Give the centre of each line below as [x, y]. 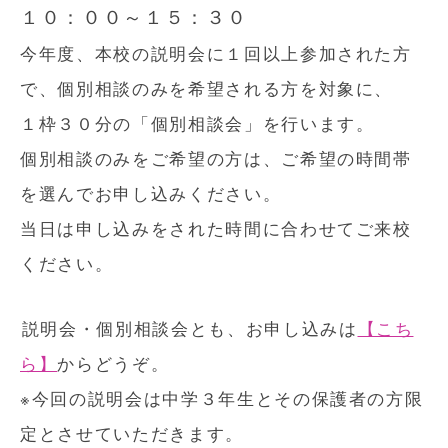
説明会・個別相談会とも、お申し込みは [189, 328]
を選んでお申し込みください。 [151, 193]
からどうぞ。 [113, 363]
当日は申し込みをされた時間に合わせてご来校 [216, 228]
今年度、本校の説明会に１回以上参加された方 [216, 53]
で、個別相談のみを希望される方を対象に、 [207, 88]
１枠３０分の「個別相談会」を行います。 [197, 123]
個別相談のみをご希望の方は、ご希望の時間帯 [216, 158]
